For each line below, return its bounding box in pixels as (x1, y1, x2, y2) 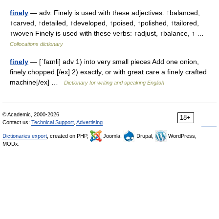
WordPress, (167, 133, 197, 139)
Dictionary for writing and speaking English (64, 80, 164, 86)
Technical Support (31, 119, 74, 125)
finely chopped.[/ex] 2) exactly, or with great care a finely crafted (10, 68, 207, 76)
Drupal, (135, 133, 155, 139)
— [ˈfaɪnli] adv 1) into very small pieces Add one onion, (28, 58, 199, 66)
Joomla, (102, 133, 123, 139)
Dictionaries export (2, 133, 47, 139)
